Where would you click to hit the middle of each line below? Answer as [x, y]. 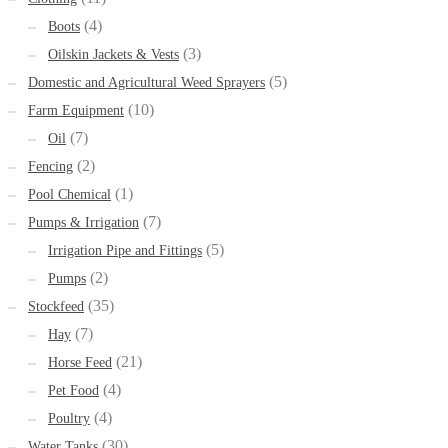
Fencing [50, 167]
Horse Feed [80, 363]
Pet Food [73, 391]
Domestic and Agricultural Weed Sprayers [146, 83]
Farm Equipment [76, 111]
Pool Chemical [69, 195]
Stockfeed [56, 307]
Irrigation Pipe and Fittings [125, 251]
